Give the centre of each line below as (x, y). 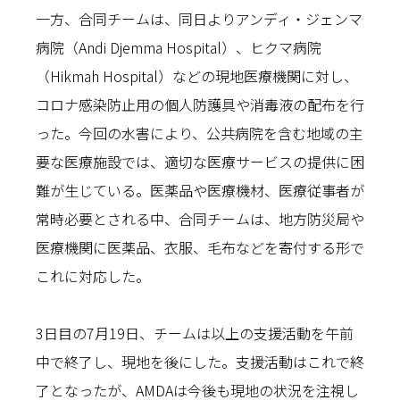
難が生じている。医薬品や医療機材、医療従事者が (200, 190)
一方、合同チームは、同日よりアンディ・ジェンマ (199, 18)
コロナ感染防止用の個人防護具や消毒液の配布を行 (200, 104)
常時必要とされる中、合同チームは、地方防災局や (200, 218)
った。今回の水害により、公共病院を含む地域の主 (200, 133)
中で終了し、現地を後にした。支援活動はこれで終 (200, 361)
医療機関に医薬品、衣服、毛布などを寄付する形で (200, 247)
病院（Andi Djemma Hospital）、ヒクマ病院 (179, 47)
